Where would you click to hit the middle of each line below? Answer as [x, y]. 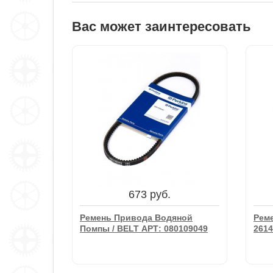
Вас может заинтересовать [161, 27]
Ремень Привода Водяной [136, 218]
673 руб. [149, 194]
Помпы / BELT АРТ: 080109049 [144, 229]
